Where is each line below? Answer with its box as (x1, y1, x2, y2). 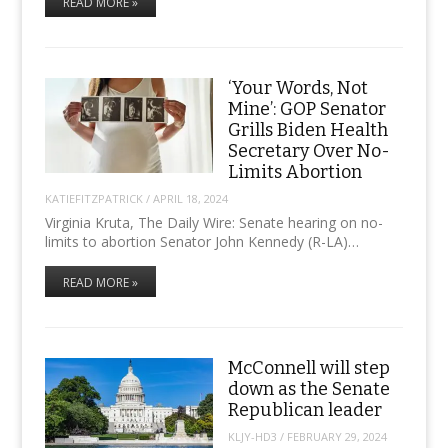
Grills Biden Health (227, 118, 388, 141)
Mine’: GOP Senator (227, 97, 386, 120)
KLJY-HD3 (227, 428, 277, 444)
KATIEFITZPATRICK (44, 190, 143, 206)
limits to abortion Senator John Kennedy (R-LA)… (44, 232, 359, 252)
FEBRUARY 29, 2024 (286, 428, 387, 444)
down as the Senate (227, 378, 390, 401)
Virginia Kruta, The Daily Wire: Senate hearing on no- (44, 213, 383, 233)
